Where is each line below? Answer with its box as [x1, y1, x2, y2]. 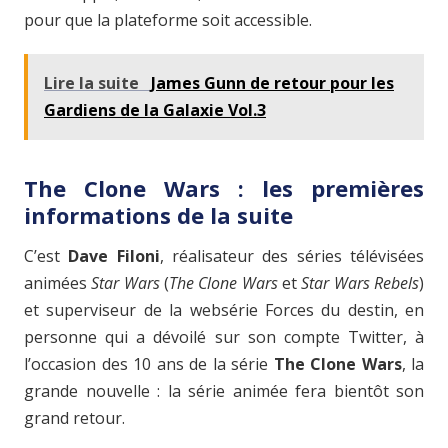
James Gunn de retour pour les [151, 72, 394, 95]
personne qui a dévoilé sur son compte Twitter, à [24, 325, 424, 348]
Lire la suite [44, 72, 143, 95]
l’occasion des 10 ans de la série [24, 352, 274, 375]
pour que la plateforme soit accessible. [24, 9, 312, 32]
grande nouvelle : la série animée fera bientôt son [24, 379, 424, 402]
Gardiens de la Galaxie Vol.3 [44, 99, 266, 122]
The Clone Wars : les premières [24, 173, 424, 204]
